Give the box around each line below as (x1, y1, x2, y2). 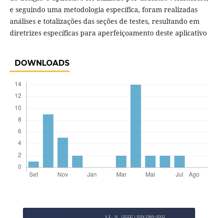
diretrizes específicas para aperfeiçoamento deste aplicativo (9, 28, 207, 38)
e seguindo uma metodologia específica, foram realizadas (9, 5, 198, 15)
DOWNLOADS (14, 58, 70, 68)
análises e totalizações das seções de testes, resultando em (9, 17, 200, 26)
